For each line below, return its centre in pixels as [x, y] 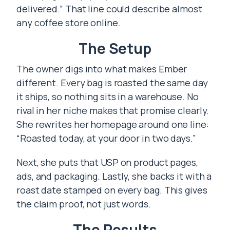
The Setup [115, 48]
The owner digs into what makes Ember [102, 69]
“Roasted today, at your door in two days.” [106, 138]
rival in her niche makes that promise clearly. [113, 110]
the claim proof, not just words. [84, 204]
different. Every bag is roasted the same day [112, 83]
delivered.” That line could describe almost [109, 9]
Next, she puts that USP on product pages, [107, 162]
